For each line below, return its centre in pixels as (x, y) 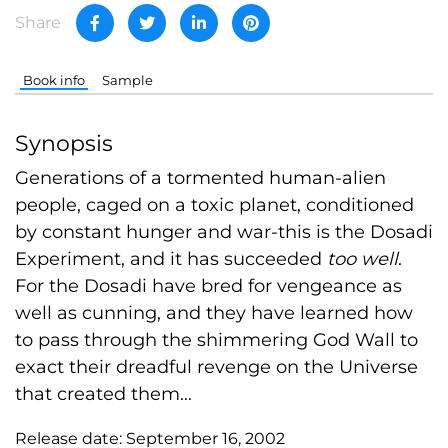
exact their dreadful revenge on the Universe (216, 366)
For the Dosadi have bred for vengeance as (208, 285)
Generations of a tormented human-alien (200, 177)
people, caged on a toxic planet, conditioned (214, 204)
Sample (127, 79)
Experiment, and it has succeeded (171, 258)
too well (362, 258)
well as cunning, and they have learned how (214, 312)
